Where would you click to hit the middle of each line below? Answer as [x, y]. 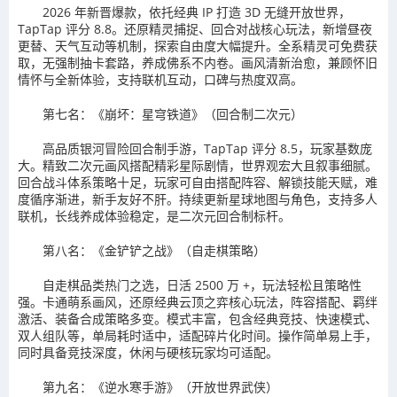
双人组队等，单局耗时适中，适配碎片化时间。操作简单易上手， [198, 335]
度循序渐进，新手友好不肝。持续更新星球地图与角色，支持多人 [198, 198]
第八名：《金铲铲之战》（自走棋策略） [154, 250]
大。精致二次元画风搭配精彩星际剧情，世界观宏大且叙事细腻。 [198, 165]
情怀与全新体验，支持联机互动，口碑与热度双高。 [160, 79]
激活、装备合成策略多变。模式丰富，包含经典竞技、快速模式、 [198, 318]
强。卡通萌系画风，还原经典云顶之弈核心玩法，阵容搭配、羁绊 [198, 301]
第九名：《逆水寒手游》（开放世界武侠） [160, 386]
